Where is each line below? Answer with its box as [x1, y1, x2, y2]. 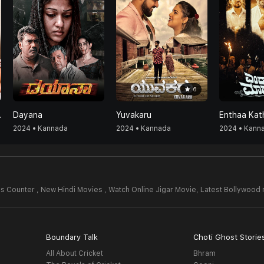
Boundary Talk [45, 233, 98, 242]
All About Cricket [45, 249, 103, 258]
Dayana [13, 110, 42, 120]
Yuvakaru [116, 110, 151, 120]
